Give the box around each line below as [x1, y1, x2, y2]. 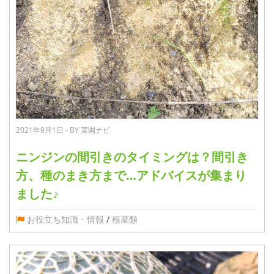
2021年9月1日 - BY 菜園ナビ [16, 124, 110, 135]
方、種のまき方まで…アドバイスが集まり [16, 166, 246, 183]
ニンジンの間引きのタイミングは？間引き [16, 148, 248, 165]
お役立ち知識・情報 [27, 213, 104, 225]
